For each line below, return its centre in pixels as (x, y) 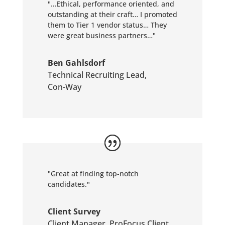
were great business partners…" (101, 35)
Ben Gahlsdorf (76, 63)
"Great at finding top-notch (93, 174)
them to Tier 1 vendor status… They (107, 25)
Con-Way (64, 87)
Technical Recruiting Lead (96, 75)
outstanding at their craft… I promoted (112, 14)
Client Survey (74, 211)
